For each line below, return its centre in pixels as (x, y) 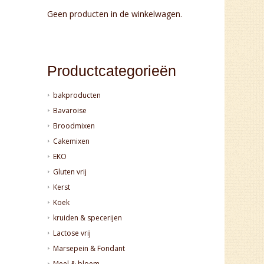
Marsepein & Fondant (89, 248)
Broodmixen (74, 126)
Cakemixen (72, 141)
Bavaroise (70, 110)
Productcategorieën (112, 70)
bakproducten (77, 95)
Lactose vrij (72, 233)
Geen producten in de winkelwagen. (115, 14)
